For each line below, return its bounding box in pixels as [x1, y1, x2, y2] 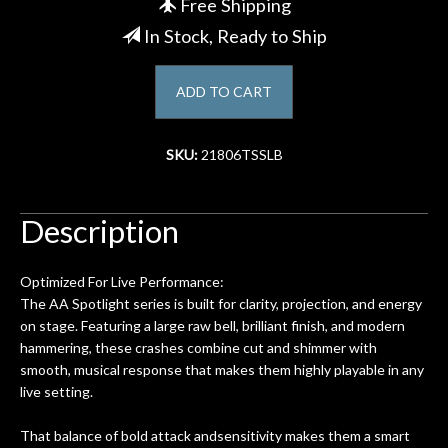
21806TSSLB [200, 145, 283, 163]
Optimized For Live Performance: [20, 272, 224, 290]
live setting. [20, 382, 93, 400]
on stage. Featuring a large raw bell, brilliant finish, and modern [20, 316, 405, 334]
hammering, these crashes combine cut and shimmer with [20, 338, 377, 356]
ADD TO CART [176, 82, 272, 100]
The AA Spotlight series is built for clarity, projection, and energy [20, 294, 422, 312]
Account [20, 27, 101, 54]
